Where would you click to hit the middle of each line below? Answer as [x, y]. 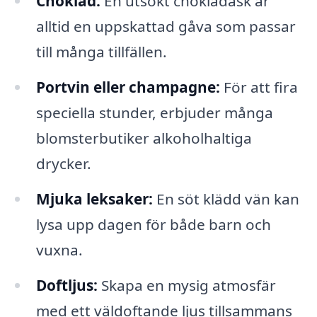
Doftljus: [67, 285]
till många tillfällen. [101, 52]
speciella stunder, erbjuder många [154, 112]
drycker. [63, 163]
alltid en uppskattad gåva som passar [166, 27]
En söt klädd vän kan [226, 198]
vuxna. [59, 249]
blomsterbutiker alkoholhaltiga [144, 138]
